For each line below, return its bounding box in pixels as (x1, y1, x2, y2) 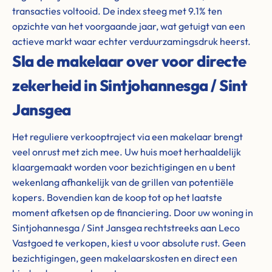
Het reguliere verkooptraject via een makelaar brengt (12, 131, 243, 143)
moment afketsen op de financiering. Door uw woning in (12, 206, 253, 219)
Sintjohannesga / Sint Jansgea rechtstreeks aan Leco (12, 222, 240, 234)
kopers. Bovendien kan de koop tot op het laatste (12, 191, 222, 203)
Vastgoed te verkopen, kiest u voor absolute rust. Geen (12, 237, 246, 249)
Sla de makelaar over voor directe (12, 51, 246, 71)
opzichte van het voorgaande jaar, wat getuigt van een (12, 20, 245, 32)
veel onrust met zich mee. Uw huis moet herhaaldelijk (12, 146, 241, 158)
